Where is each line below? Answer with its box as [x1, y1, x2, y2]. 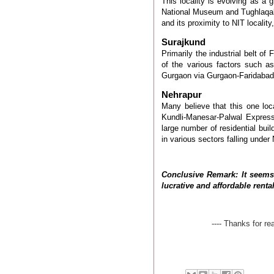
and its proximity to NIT [161, 18, 247, 28]
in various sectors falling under [161, 135, 272, 144]
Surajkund [161, 37, 206, 48]
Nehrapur [161, 89, 202, 100]
